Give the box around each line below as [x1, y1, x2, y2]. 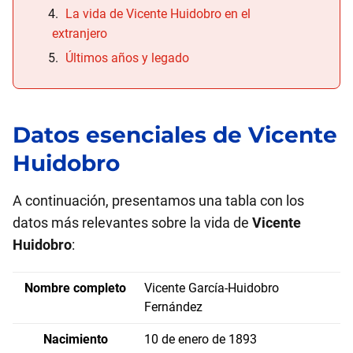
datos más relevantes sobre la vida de [13, 214, 252, 231]
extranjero [52, 26, 107, 41]
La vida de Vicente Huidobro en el [65, 6, 251, 21]
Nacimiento [43, 332, 108, 347]
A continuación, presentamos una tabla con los [13, 192, 304, 209]
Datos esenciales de [13, 121, 248, 148]
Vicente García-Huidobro [144, 281, 279, 295]
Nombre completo [24, 281, 126, 295]
